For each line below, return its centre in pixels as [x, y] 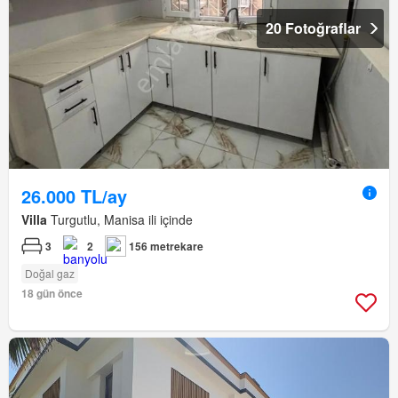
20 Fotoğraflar [313, 28]
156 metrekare [166, 247]
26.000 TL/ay [74, 196]
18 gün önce [52, 294]
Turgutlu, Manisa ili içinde [120, 220]
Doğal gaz [50, 274]
